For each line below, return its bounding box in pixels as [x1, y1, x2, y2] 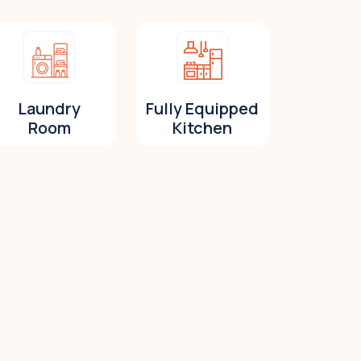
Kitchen [172, 116, 232, 139]
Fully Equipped [146, 97, 259, 119]
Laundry [18, 97, 81, 119]
